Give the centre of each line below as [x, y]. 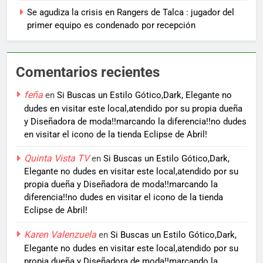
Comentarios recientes [88, 72]
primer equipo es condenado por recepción [111, 25]
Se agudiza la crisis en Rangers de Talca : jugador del [131, 12]
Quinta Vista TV [57, 158]
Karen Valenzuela [60, 234]
